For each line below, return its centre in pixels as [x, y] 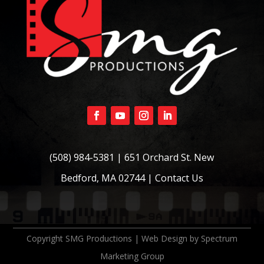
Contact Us [179, 178]
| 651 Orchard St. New [164, 157]
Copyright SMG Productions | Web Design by [114, 238]
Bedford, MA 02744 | [108, 178]
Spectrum [219, 238]
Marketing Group [132, 256]
